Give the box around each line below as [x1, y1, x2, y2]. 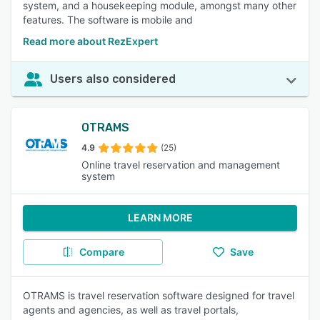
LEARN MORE [127, 211, 193, 224]
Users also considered [50, 72, 176, 86]
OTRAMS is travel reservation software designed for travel [23, 289, 294, 301]
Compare [79, 246, 124, 258]
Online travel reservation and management [81, 159, 281, 171]
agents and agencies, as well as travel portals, [23, 304, 239, 316]
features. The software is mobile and [23, 14, 193, 26]
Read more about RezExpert [23, 35, 158, 47]
